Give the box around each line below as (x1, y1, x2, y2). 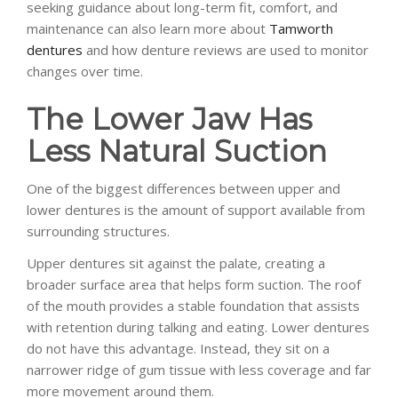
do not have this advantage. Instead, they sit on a (27, 338, 330, 357)
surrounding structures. (27, 221, 170, 240)
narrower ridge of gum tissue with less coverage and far (27, 360, 371, 378)
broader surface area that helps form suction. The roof (27, 275, 361, 293)
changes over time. (27, 61, 143, 80)
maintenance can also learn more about (27, 19, 266, 37)
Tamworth (266, 19, 333, 37)
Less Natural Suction (27, 132, 327, 169)
